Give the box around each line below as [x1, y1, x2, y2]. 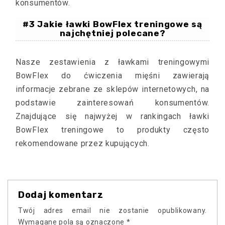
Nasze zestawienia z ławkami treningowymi [16, 57, 209, 67]
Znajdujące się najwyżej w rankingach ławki [16, 111, 209, 121]
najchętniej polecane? [59, 28, 166, 38]
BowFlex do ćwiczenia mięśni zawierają [16, 70, 209, 80]
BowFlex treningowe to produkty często [16, 125, 209, 135]
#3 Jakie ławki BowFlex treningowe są [23, 19, 202, 29]
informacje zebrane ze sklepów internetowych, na [16, 84, 209, 94]
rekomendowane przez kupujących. [16, 138, 150, 148]
